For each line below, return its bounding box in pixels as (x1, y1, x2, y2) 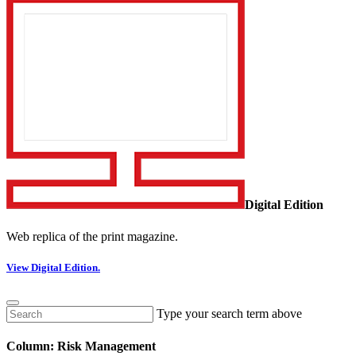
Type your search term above (157, 307, 302, 321)
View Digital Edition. (6, 261, 100, 273)
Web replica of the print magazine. (6, 229, 178, 243)
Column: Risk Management (6, 339, 156, 354)
